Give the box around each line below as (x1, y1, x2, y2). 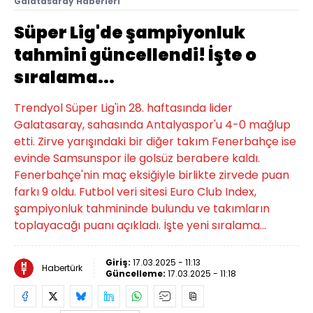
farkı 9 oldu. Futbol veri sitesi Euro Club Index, (14, 184, 256, 200)
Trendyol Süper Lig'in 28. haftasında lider (14, 100, 233, 116)
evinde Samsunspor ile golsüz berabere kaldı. (14, 150, 260, 166)
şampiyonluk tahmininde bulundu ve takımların (14, 201, 270, 217)
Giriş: (105, 256, 133, 268)
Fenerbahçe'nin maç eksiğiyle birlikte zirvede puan (14, 167, 289, 183)
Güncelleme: (105, 268, 168, 279)
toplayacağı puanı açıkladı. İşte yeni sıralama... (14, 217, 266, 233)
